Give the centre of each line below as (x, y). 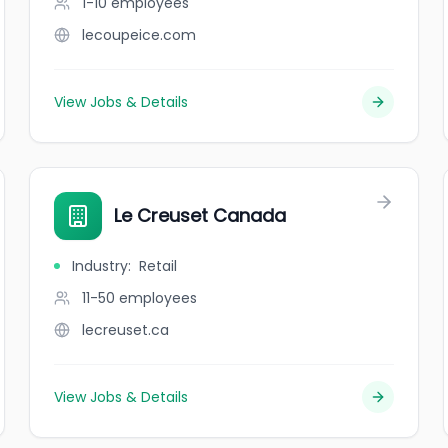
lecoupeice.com (139, 35)
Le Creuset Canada (200, 215)
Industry (100, 266)
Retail (158, 266)
